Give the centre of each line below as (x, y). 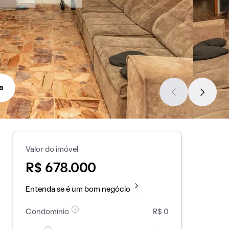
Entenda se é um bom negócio (78, 190)
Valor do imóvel (52, 150)
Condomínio (47, 212)
